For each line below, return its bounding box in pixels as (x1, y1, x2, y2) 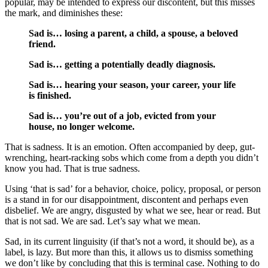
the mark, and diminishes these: (5, 7, 123, 18)
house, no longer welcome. (29, 121, 135, 132)
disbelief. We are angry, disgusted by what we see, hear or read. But (5, 205, 260, 215)
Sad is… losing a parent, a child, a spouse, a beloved (29, 28, 238, 38)
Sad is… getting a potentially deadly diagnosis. (29, 59, 215, 69)
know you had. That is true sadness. (5, 163, 140, 173)
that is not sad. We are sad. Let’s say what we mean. (5, 215, 200, 226)
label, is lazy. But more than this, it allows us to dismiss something (5, 246, 253, 257)
